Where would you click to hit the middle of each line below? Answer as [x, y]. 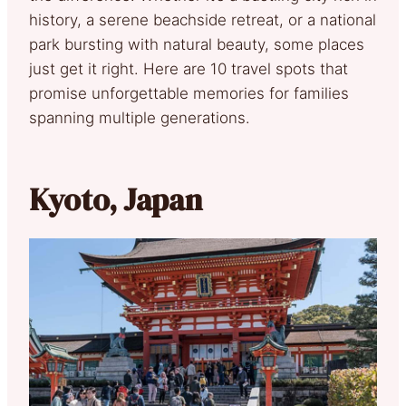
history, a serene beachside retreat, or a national [203, 19]
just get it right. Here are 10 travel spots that [188, 68]
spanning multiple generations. [140, 117]
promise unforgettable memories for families [189, 93]
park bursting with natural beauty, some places [197, 44]
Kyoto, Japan [116, 199]
